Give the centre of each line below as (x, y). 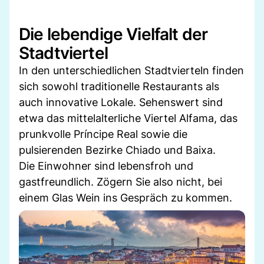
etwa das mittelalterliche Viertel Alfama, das (128, 118)
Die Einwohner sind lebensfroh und (106, 166)
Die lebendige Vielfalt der (113, 34)
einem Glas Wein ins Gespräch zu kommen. (126, 197)
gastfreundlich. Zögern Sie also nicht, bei (121, 181)
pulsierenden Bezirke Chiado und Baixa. (117, 150)
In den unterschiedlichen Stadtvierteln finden (131, 70)
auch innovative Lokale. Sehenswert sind (121, 102)
